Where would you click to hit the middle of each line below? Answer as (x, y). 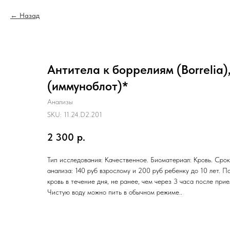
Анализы (60, 102)
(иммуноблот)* (88, 86)
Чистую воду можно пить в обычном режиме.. (115, 192)
